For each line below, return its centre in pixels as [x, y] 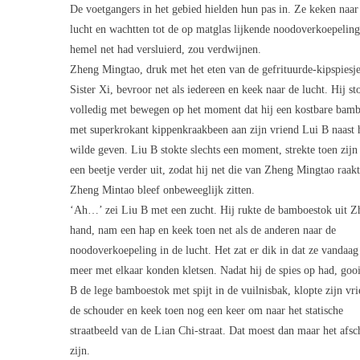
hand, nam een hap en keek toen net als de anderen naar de [203, 230]
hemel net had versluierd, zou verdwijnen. [166, 49]
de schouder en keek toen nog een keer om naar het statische [207, 311]
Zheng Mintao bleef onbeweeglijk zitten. [162, 190]
